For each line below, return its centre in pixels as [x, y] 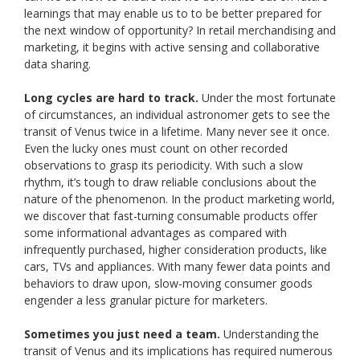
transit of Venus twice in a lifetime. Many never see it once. [177, 131]
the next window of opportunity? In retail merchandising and [180, 30]
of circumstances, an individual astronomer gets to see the [177, 114]
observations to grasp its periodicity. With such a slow [164, 165]
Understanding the [270, 333]
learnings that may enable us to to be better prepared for [173, 13]
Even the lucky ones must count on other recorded [156, 148]
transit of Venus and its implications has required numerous [178, 350]
